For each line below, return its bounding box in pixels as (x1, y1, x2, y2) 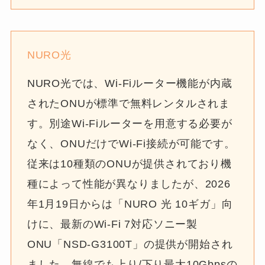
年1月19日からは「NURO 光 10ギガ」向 (27, 198, 233, 210)
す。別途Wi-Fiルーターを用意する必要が (27, 117, 232, 130)
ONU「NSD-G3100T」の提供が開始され (27, 238, 233, 250)
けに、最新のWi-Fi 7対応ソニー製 (27, 218, 198, 230)
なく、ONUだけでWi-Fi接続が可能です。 (27, 137, 235, 150)
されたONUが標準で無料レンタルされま (27, 97, 231, 109)
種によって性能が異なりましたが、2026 (27, 177, 231, 190)
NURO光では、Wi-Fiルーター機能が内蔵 (27, 77, 232, 89)
